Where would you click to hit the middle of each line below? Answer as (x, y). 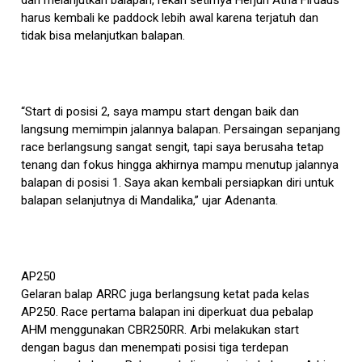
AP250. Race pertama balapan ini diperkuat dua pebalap (168, 311)
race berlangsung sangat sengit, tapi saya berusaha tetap (173, 147)
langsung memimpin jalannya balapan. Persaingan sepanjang (181, 129)
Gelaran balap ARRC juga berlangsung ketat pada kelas (166, 294)
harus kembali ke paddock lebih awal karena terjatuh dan (170, 17)
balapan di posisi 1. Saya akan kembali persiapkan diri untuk (178, 182)
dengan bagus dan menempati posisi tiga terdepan (155, 347)
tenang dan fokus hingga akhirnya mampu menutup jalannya (180, 164)
